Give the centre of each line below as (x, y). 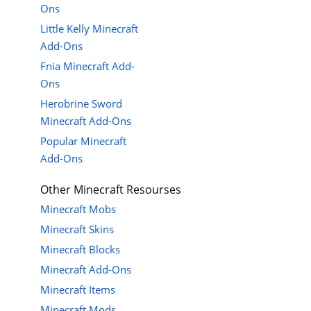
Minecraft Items (78, 290)
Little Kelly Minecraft (89, 29)
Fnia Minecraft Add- (87, 66)
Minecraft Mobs (78, 209)
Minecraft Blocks (80, 250)
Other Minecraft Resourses (111, 190)
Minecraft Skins (77, 229)
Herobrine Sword (81, 104)
